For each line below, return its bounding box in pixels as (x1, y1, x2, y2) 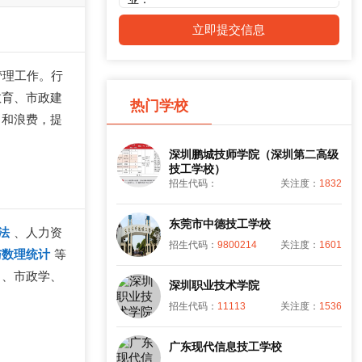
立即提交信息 (192, 22, 266, 38)
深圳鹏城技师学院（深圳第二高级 (168, 148, 339, 162)
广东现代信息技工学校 (168, 340, 282, 354)
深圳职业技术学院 (168, 279, 259, 293)
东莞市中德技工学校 (168, 217, 271, 231)
